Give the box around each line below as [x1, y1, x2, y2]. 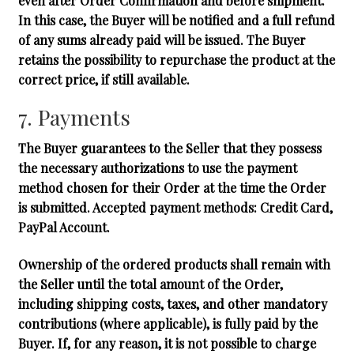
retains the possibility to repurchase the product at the [17, 51, 335, 69]
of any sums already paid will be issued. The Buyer [17, 32, 306, 49]
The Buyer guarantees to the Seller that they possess [17, 139, 322, 156]
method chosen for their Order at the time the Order [17, 179, 326, 196]
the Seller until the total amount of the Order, [17, 276, 283, 293]
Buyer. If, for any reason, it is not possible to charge [17, 335, 316, 352]
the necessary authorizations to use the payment [17, 159, 297, 176]
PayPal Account [17, 218, 107, 235]
